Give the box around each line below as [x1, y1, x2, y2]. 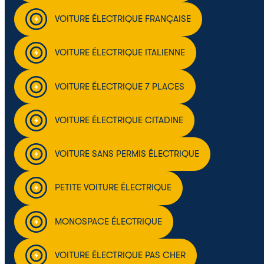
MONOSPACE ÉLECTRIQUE [54, 216, 162, 227]
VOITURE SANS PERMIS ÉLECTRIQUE [54, 148, 199, 160]
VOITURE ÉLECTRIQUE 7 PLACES [54, 81, 184, 92]
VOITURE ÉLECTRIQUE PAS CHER [54, 250, 186, 261]
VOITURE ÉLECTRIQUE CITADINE [54, 114, 183, 126]
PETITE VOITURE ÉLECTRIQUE [54, 182, 171, 193]
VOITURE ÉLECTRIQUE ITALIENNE [54, 47, 185, 58]
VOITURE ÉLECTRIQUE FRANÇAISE [54, 13, 191, 24]
